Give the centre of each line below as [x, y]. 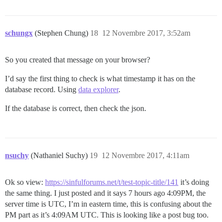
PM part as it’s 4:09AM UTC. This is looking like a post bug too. [107, 215]
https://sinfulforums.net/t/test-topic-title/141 [112, 182]
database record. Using [42, 90]
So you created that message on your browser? [78, 60]
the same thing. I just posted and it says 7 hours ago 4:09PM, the [105, 193]
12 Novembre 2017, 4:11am [145, 156]
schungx [19, 33]
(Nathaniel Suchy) [60, 156]
